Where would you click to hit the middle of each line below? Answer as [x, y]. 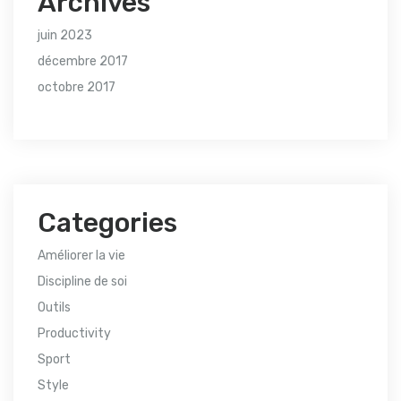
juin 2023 [65, 36]
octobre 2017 [77, 88]
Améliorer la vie [81, 256]
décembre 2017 [83, 62]
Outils [54, 308]
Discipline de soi [82, 282]
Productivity [74, 334]
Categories [107, 223]
